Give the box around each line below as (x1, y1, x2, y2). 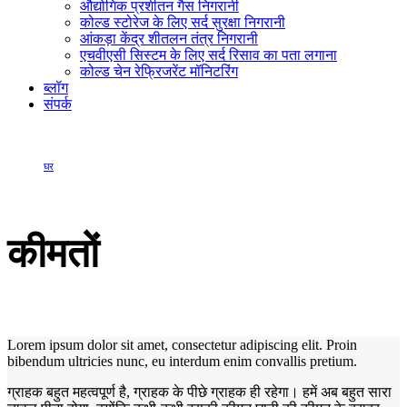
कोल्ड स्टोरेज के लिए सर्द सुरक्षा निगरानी (80, 14, 285, 30)
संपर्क (44, 95, 72, 112)
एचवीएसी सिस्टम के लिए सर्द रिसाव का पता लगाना (80, 46, 337, 63)
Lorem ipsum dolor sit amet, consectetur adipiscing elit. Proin (7, 336, 357, 352)
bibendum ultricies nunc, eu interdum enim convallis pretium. (7, 352, 357, 369)
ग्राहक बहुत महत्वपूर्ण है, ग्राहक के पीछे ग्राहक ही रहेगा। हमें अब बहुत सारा (7, 383, 392, 400)
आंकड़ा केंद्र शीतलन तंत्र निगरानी (80, 30, 258, 46)
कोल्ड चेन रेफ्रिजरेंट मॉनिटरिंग (80, 63, 238, 79)
